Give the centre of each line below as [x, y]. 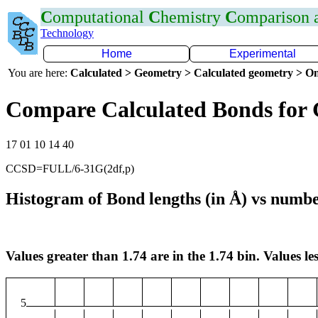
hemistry [193, 17]
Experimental [263, 54]
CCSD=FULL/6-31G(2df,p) [70, 168]
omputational [100, 17]
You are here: [39, 73]
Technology [67, 33]
